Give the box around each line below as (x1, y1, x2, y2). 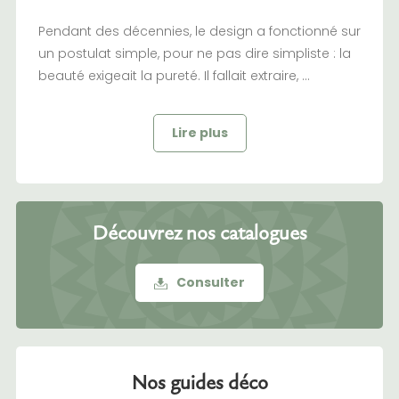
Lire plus (171, 124, 228, 142)
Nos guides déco (131, 369, 268, 395)
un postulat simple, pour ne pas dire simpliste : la (37, 45, 351, 63)
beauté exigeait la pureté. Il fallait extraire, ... (37, 67, 310, 85)
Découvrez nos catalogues (92, 219, 307, 246)
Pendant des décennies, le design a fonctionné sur (37, 22, 361, 41)
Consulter (176, 273, 246, 292)
